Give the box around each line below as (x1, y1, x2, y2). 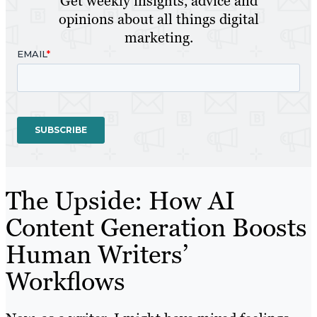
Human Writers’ (6, 238, 188, 272)
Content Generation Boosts (6, 211, 307, 245)
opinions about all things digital (58, 9, 259, 28)
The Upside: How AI (6, 184, 235, 218)
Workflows (6, 265, 125, 299)
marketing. (124, 28, 193, 47)
